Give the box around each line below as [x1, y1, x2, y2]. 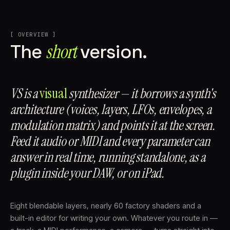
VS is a [10, 84, 40, 102]
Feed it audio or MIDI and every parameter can [10, 132, 210, 150]
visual [39, 84, 67, 102]
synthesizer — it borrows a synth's [67, 84, 216, 102]
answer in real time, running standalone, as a [10, 148, 205, 166]
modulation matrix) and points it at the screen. [10, 116, 215, 134]
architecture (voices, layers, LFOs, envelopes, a [10, 100, 212, 118]
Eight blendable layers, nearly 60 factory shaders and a [10, 200, 201, 210]
